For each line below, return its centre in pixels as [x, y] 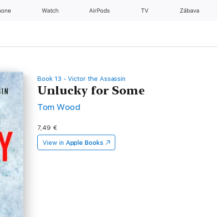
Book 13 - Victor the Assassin [82, 79]
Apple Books [84, 143]
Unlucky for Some [91, 90]
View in [53, 143]
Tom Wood [59, 107]
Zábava [190, 11]
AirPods [100, 11]
